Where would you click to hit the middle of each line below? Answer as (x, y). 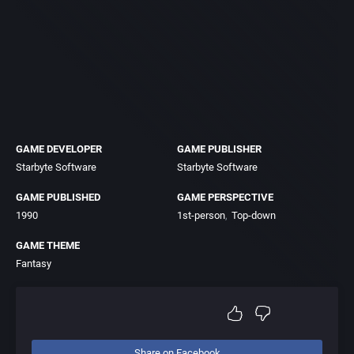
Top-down (254, 215)
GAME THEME (48, 245)
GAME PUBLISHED (58, 197)
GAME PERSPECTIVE (225, 197)
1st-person (201, 215)
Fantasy (34, 264)
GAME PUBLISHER (219, 149)
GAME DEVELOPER (59, 149)
